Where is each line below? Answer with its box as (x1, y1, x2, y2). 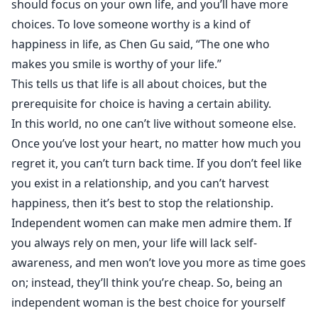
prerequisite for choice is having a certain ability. (11, 96, 271, 111)
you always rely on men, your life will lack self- (11, 235, 257, 251)
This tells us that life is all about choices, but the (11, 76, 267, 92)
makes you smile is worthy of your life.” (11, 56, 221, 72)
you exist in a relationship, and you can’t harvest (11, 175, 269, 191)
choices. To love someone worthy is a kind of (11, 16, 251, 32)
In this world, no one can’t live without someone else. (11, 116, 296, 131)
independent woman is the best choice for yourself (11, 295, 285, 310)
